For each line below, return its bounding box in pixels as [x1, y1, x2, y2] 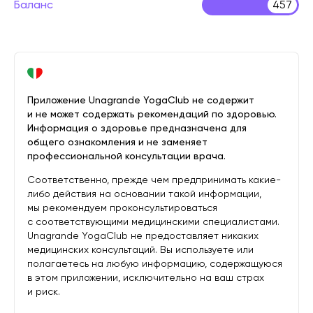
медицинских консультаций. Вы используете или [27, 244, 254, 255]
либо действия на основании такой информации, [27, 188, 261, 199]
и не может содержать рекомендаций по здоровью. [27, 108, 277, 119]
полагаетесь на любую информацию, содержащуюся [27, 258, 282, 269]
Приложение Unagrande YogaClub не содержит [27, 94, 254, 105]
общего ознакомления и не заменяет [27, 136, 208, 147]
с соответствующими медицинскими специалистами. [27, 216, 279, 227]
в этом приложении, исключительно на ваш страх [27, 272, 264, 283]
